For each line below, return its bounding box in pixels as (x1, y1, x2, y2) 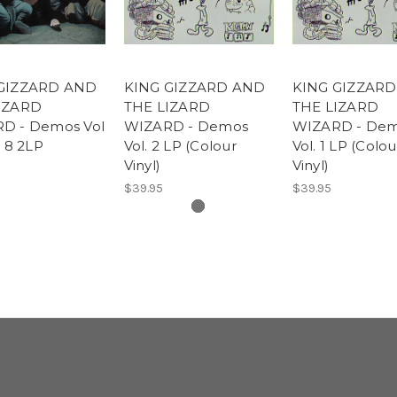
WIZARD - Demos (123, 117, 248, 135)
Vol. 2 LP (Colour (123, 136, 237, 154)
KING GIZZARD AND (123, 78, 266, 96)
